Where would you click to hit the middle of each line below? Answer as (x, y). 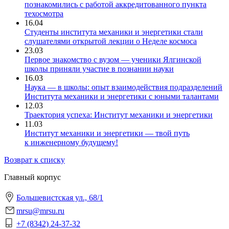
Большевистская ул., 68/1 (60, 198)
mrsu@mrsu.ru (40, 211)
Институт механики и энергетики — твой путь (107, 133)
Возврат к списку (35, 160)
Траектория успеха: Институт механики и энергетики (119, 115)
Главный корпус (32, 177)
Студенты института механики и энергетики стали (114, 32)
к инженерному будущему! (71, 142)
